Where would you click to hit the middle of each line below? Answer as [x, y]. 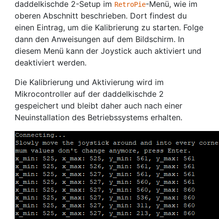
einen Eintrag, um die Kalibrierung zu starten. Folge [109, 27]
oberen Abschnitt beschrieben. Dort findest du [101, 16]
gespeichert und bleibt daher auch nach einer [99, 106]
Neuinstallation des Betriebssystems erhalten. [99, 117]
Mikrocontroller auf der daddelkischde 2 [89, 94]
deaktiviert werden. [51, 63]
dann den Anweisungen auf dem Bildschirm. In [99, 39]
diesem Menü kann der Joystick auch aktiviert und [108, 51]
